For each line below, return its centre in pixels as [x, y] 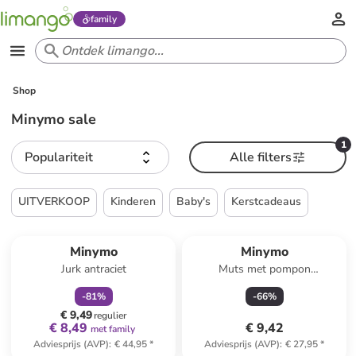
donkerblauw [264, 285]
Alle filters [260, 157]
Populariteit [59, 157]
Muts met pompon [264, 269]
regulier [110, 315]
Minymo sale [54, 119]
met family [112, 329]
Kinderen [133, 201]
